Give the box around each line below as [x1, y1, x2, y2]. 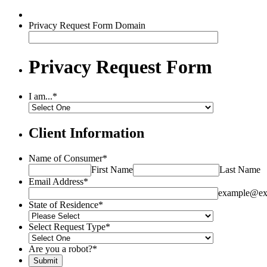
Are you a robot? [29, 243, 92, 254]
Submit [33, 256, 58, 265]
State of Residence [29, 199, 98, 210]
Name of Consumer [29, 153, 103, 163]
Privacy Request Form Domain [29, 20, 145, 30]
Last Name [219, 164, 260, 175]
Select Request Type [29, 221, 105, 232]
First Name [91, 164, 133, 175]
